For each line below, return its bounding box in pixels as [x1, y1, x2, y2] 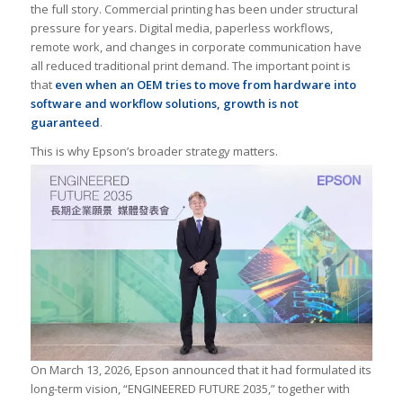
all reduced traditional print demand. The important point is [30, 58, 351, 75]
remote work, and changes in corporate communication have [30, 39, 362, 56]
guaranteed [30, 114, 100, 131]
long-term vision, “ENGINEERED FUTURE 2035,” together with [30, 381, 350, 398]
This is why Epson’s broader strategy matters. [30, 143, 278, 160]
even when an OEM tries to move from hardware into [54, 76, 356, 94]
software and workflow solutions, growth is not [30, 95, 299, 112]
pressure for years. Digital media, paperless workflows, [30, 20, 333, 37]
